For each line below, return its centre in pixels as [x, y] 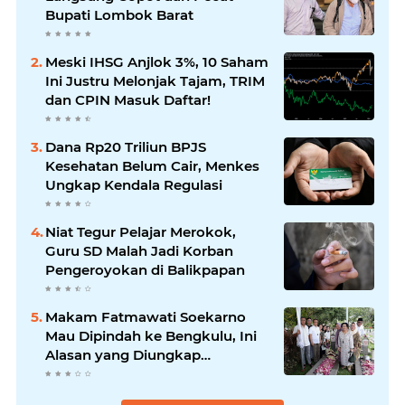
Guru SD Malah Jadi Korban [139, 251]
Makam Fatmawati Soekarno [146, 317]
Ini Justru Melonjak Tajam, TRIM [155, 81]
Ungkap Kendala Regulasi [134, 185]
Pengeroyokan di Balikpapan [145, 270]
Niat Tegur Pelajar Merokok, [141, 232]
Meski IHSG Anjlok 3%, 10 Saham [157, 62]
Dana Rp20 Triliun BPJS [126, 147]
